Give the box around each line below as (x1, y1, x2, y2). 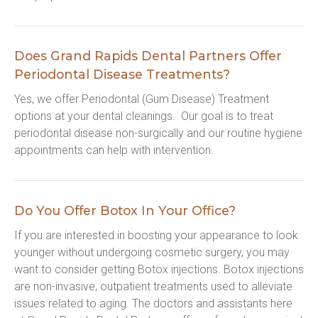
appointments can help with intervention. (14, 143, 214, 157)
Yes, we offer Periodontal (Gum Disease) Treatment (14, 92, 269, 106)
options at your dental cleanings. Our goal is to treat (14, 109, 273, 123)
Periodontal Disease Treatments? (14, 67, 230, 82)
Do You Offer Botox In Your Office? (14, 203, 236, 218)
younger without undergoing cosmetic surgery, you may (14, 246, 290, 259)
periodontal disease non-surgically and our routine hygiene (14, 126, 302, 140)
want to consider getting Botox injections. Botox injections (14, 263, 304, 276)
